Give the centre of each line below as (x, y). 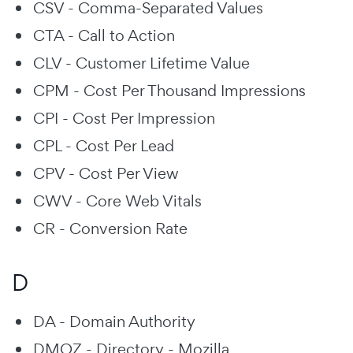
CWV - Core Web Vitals (117, 201)
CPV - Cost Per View (106, 173)
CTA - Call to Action (104, 35)
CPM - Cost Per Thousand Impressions (169, 90)
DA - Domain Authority (114, 321)
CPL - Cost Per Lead (104, 145)
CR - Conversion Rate (110, 228)
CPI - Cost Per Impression (124, 118)
